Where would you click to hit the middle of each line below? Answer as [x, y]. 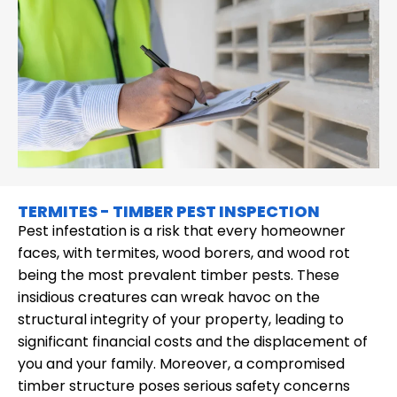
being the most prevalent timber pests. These [179, 275]
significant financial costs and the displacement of [193, 341]
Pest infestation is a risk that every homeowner [182, 230]
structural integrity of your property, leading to [181, 319]
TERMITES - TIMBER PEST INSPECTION [169, 211]
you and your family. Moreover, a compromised [181, 363]
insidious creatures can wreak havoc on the [169, 297]
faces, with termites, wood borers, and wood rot [184, 253]
